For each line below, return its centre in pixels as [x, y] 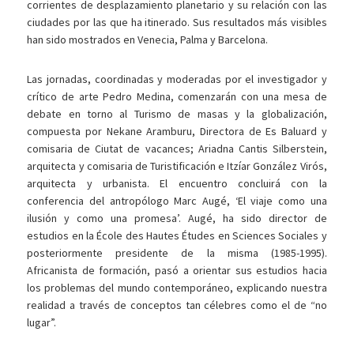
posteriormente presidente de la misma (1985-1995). [177, 253]
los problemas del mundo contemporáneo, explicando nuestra [177, 288]
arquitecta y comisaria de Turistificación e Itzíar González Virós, [177, 166]
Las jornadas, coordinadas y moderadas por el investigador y [177, 79]
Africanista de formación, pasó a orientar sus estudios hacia [177, 271]
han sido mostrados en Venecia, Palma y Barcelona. [148, 40]
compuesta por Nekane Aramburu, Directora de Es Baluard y [177, 132]
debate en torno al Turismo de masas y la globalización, [177, 114]
